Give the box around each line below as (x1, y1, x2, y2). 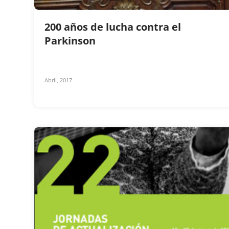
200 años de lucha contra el (44, 19, 181, 34)
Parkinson (44, 33, 98, 48)
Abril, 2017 (44, 76, 72, 84)
